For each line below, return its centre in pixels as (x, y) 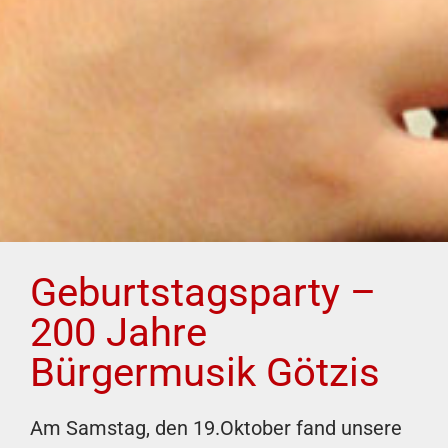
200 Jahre (118, 332)
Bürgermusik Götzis (205, 372)
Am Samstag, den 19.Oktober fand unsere (216, 428)
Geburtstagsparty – (203, 292)
